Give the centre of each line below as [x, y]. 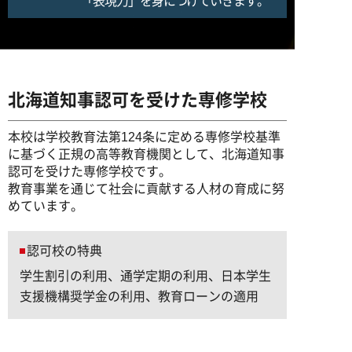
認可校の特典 [64, 251]
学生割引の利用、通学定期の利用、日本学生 [145, 276]
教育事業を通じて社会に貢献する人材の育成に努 [146, 189]
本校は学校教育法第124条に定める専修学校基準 [144, 137]
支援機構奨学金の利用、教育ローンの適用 [139, 297]
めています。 [46, 206]
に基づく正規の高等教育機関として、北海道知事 [146, 154]
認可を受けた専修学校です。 [90, 172]
